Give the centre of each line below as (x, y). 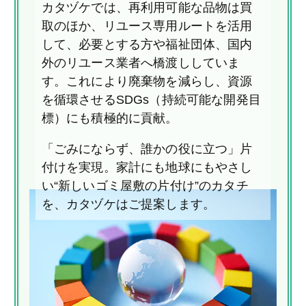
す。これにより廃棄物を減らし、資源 (147, 82)
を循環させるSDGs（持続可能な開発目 (151, 100)
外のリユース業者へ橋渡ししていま (141, 63)
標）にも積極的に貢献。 (116, 119)
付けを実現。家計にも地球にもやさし (147, 168)
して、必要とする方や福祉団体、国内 (147, 45)
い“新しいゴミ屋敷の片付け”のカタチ (145, 186)
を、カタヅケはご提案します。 (128, 205)
